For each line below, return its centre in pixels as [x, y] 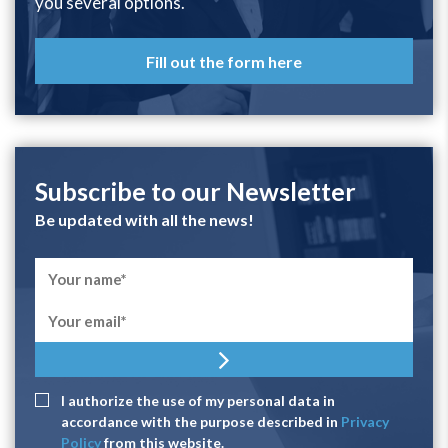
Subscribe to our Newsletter [195, 191]
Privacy [365, 422]
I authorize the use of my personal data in [198, 401]
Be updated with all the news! [144, 220]
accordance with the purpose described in [201, 422]
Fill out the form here [224, 61]
